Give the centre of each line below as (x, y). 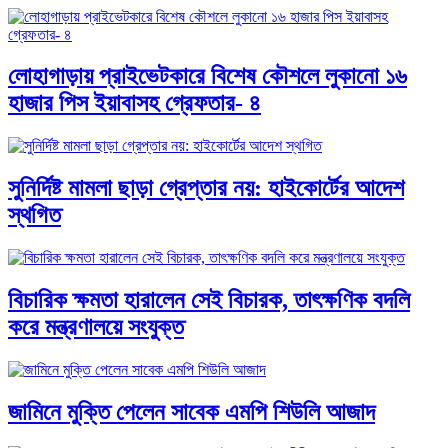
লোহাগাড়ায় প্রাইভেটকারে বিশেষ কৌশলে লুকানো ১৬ (207, 76)
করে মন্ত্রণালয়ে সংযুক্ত (96, 327)
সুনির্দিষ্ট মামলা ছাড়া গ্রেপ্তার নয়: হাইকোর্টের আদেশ (206, 188)
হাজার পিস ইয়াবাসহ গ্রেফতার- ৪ (134, 103)
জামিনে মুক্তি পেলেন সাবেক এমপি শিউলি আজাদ (191, 411)
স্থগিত (34, 215)
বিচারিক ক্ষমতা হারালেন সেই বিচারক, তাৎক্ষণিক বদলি (209, 300)
